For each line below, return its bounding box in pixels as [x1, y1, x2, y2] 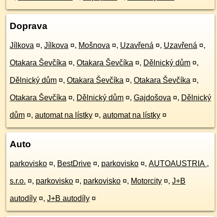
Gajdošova [134, 93, 171, 102]
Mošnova [78, 41, 110, 49]
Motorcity [131, 177, 162, 185]
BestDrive [57, 159, 91, 168]
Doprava [10, 21, 47, 31]
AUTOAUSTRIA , [149, 159, 209, 168]
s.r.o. [10, 177, 26, 185]
